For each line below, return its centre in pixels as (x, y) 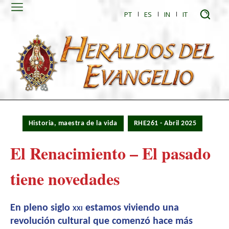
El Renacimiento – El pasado (110, 153)
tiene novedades (65, 179)
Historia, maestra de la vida (73, 124)
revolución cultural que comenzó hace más (101, 222)
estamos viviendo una (132, 208)
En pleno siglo (41, 208)
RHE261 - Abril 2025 (165, 124)
